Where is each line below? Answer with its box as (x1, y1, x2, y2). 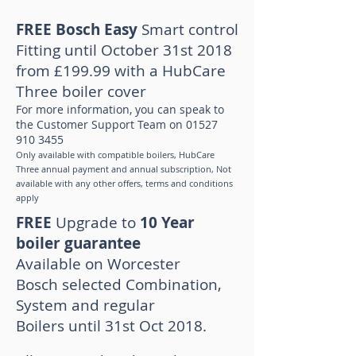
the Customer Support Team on (16, 117, 186, 132)
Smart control (141, 19, 238, 40)
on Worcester (81, 253, 180, 274)
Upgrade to (56, 212, 136, 233)
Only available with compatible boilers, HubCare (16, 149, 215, 161)
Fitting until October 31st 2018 (16, 40, 232, 60)
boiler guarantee (16, 233, 141, 253)
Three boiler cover (16, 81, 146, 102)
